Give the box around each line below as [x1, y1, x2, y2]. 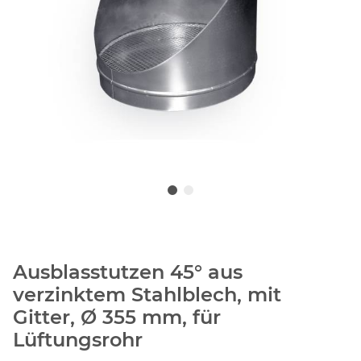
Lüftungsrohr [13, 328, 143, 352]
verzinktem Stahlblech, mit [13, 283, 281, 307]
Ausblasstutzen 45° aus [13, 260, 243, 284]
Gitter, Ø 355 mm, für [13, 305, 221, 330]
